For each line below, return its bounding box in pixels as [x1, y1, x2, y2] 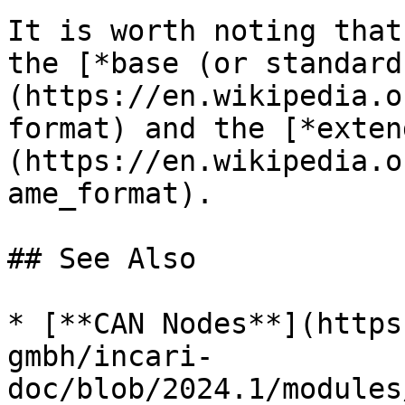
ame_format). [7, 177, 213, 210]
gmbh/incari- [7, 340, 213, 372]
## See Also [7, 242, 196, 275]
